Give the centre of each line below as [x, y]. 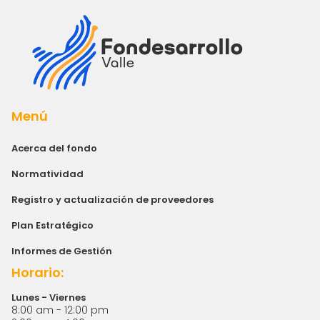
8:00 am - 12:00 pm [60, 310]
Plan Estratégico [52, 225]
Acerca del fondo [54, 148]
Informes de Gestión [62, 251]
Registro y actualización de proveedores [112, 199]
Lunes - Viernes [49, 297]
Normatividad [47, 174]
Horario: [37, 272]
